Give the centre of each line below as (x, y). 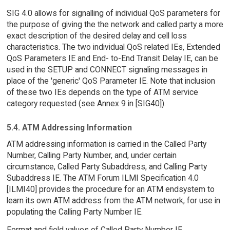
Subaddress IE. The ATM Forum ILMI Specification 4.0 (102, 178)
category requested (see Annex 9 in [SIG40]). (86, 103)
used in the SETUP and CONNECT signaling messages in (107, 69)
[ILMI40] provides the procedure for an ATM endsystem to (110, 189)
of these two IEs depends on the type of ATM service (102, 92)
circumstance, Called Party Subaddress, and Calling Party (107, 167)
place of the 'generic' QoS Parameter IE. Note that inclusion (111, 81)
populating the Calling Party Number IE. (74, 212)
